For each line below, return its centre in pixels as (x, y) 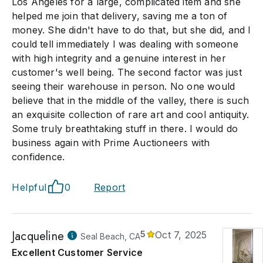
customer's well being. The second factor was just (127, 72)
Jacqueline (38, 236)
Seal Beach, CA (110, 236)
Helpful (29, 187)
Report (110, 187)
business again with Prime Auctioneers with (111, 143)
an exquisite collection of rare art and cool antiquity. (131, 114)
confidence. (38, 157)
